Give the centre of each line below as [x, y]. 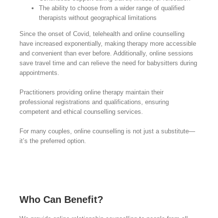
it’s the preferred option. [53, 141]
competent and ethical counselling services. [81, 112]
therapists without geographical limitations [98, 18]
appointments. [39, 73]
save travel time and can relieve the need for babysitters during [108, 63]
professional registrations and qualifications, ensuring [94, 102]
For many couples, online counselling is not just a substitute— [107, 131]
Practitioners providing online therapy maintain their [91, 92]
